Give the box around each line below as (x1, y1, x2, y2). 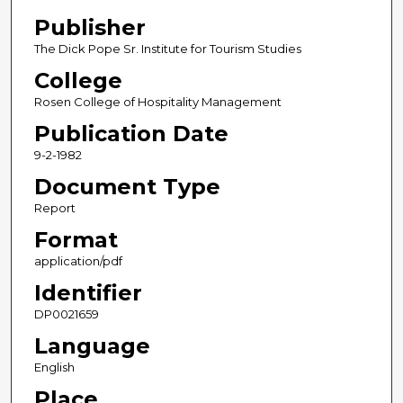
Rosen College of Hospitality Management (33, 94, 282, 110)
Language (33, 333, 150, 360)
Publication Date (33, 121, 228, 148)
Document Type (33, 174, 220, 201)
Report (33, 201, 76, 216)
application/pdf (33, 254, 122, 269)
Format (33, 227, 118, 254)
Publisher (33, 14, 146, 41)
